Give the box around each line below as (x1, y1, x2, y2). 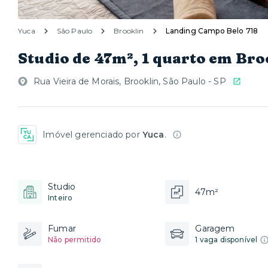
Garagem (195, 223, 235, 234)
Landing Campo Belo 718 (165, 26, 258, 35)
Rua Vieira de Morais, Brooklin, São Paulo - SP (33, 76, 226, 87)
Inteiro (48, 193, 73, 202)
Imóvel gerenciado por (42, 129, 142, 140)
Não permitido (48, 235, 102, 244)
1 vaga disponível (195, 235, 258, 244)
